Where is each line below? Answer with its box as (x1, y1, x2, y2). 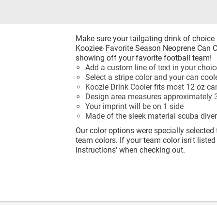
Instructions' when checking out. (76, 145, 185, 155)
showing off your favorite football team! (76, 53, 212, 62)
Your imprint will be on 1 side (85, 101, 184, 111)
